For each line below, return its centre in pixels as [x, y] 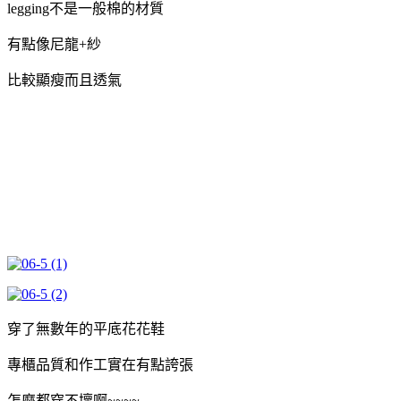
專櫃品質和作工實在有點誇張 [100, 364]
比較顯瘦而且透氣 [64, 80]
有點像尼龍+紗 [54, 44]
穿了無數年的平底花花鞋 [86, 328]
